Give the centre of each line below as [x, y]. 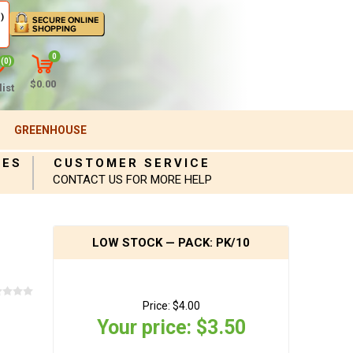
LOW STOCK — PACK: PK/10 [171, 243]
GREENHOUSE [50, 130]
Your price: [144, 328]
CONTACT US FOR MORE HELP [132, 180]
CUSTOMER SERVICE [132, 163]
